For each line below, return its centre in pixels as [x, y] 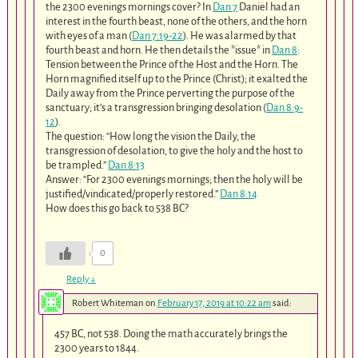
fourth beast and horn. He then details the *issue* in [159, 50]
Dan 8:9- [285, 108]
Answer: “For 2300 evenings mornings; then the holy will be [175, 180]
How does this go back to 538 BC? [117, 209]
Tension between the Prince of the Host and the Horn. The [172, 65]
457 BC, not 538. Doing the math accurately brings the [171, 334]
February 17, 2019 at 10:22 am [214, 304]
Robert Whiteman [107, 304]
